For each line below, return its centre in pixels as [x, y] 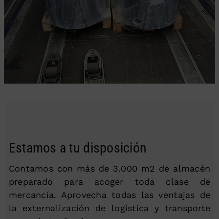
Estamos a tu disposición [78, 148]
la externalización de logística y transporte [109, 208]
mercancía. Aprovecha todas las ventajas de [109, 195]
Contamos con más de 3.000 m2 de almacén [109, 168]
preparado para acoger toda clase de [109, 181]
